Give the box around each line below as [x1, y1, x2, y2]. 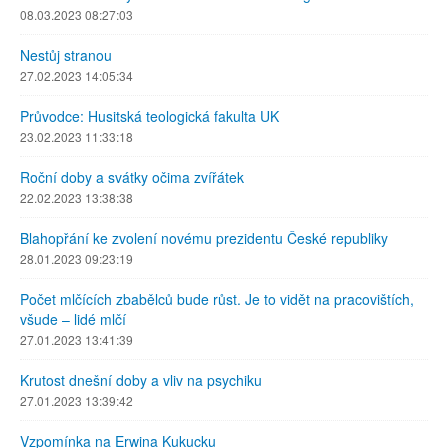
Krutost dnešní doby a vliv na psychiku [20, 370, 262, 391]
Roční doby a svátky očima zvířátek [20, 167, 244, 188]
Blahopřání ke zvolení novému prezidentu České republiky [20, 228, 388, 249]
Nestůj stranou [20, 45, 112, 66]
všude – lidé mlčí [20, 309, 126, 330]
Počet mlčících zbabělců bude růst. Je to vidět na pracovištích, [20, 289, 414, 310]
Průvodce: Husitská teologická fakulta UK [20, 106, 279, 127]
